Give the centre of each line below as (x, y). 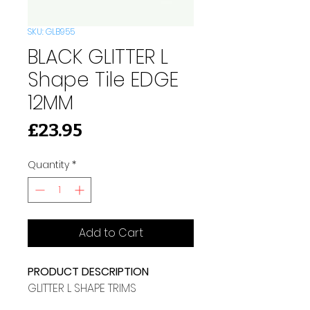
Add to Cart (111, 232)
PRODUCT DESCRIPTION (88, 271)
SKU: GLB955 (51, 31)
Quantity (48, 164)
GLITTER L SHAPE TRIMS (82, 288)
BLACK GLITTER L (98, 57)
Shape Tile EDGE (103, 80)
